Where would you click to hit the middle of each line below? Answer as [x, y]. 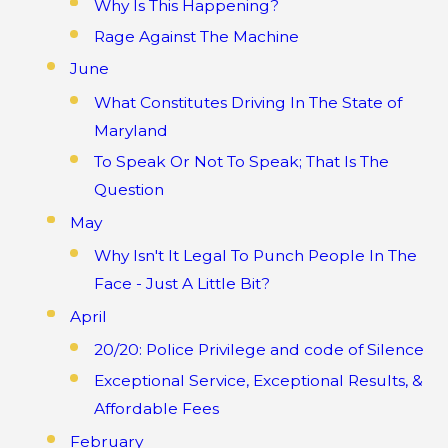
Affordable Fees [156, 409]
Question [128, 189]
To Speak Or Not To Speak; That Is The [241, 161]
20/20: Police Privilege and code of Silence [258, 350]
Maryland [130, 130]
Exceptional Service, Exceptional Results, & [258, 381]
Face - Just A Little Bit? [181, 283]
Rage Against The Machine [196, 36]
